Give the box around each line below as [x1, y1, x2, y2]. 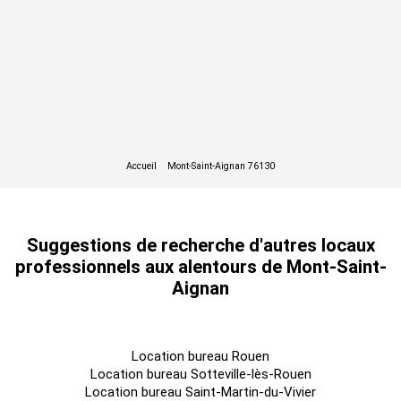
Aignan [172, 277, 229, 299]
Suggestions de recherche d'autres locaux [26, 234, 375, 256]
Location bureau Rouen [132, 347, 269, 364]
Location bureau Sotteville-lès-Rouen [90, 365, 311, 382]
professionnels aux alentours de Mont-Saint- [14, 255, 387, 277]
